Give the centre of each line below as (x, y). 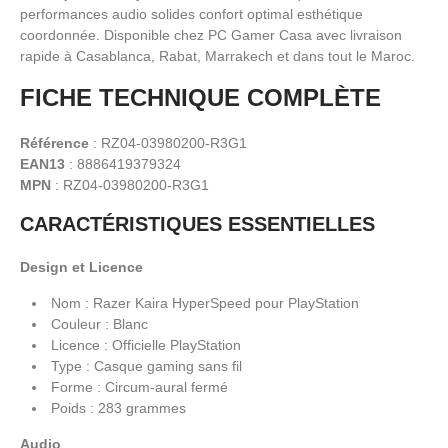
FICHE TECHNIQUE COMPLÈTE (200, 97)
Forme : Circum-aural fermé (139, 386)
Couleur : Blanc (99, 323)
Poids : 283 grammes (118, 407)
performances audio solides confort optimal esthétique (191, 13)
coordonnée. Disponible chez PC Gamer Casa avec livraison (211, 34)
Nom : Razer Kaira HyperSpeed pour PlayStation (205, 302)
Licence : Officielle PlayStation (146, 344)
